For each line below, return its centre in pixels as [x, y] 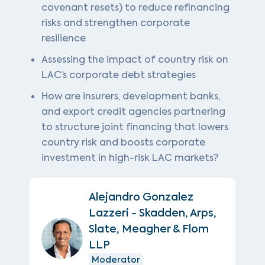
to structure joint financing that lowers [135, 127]
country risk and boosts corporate [123, 142]
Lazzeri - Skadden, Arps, [153, 213]
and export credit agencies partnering [133, 111]
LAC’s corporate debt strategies [119, 75]
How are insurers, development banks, [131, 96]
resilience [64, 38]
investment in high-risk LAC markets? [130, 157]
